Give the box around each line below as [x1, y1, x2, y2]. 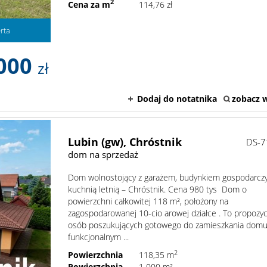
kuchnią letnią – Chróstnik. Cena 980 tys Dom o [68, 184, 247, 195]
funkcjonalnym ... [68, 231, 129, 243]
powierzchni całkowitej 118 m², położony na [68, 195, 229, 207]
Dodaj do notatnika [137, 93, 217, 105]
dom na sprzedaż [68, 148, 139, 161]
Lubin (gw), [68, 135, 127, 150]
